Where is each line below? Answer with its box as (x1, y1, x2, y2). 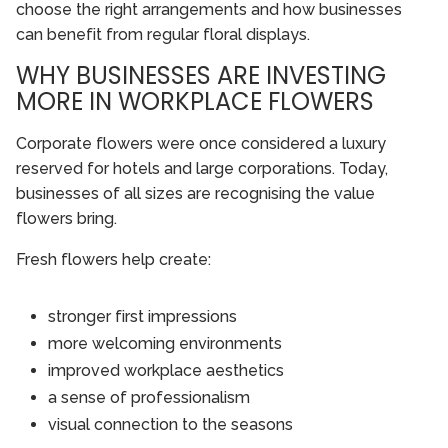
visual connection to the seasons (48, 415, 293, 435)
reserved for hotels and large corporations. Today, (16, 159, 388, 179)
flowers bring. (16, 209, 117, 229)
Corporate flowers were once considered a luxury (16, 134, 386, 154)
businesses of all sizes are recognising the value (16, 184, 375, 204)
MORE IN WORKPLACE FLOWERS (16, 85, 374, 119)
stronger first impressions (48, 307, 237, 327)
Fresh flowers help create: (16, 250, 211, 270)
